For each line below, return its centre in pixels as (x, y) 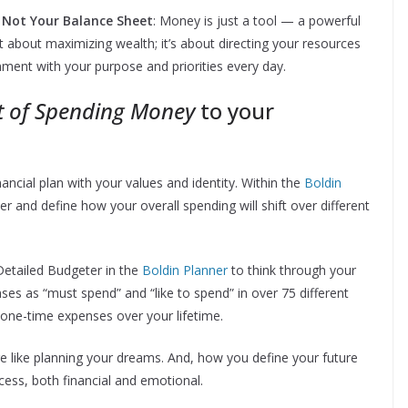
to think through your (292, 270)
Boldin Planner (185, 270)
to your (235, 111)
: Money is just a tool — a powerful (257, 21)
